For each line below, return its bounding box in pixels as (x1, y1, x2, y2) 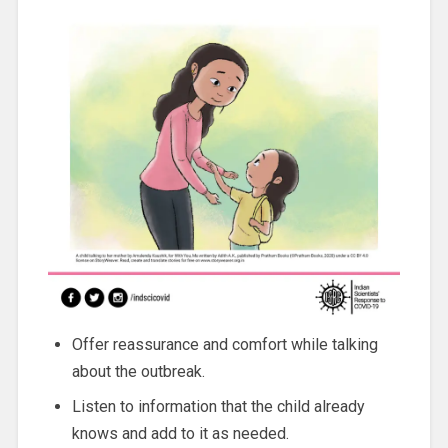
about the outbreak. (71, 362, 205, 382)
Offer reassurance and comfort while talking (71, 335, 378, 355)
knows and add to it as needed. (71, 424, 289, 444)
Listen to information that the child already (71, 397, 365, 417)
